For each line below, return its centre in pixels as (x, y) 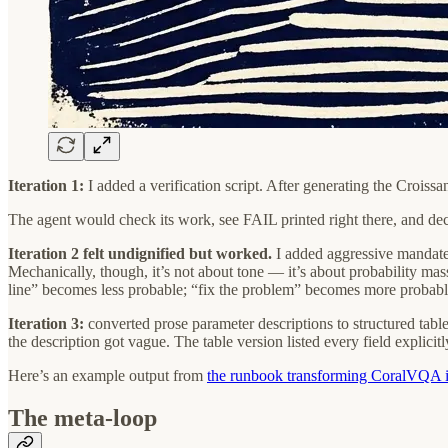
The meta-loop (82, 418)
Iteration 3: (46, 324)
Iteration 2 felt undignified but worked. (140, 254)
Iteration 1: (46, 186)
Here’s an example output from (107, 376)
